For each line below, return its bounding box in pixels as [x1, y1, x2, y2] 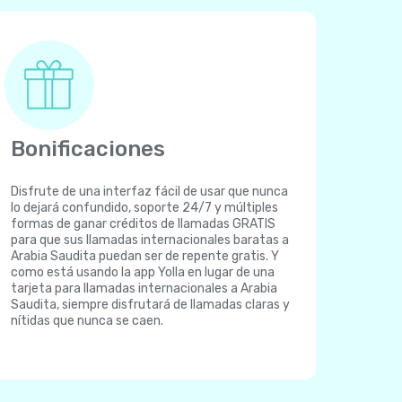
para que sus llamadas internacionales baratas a [11, 232, 289, 248]
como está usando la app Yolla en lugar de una [11, 265, 275, 280]
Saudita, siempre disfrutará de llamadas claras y [11, 297, 290, 312]
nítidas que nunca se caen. [11, 313, 163, 328]
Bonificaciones [11, 136, 165, 162]
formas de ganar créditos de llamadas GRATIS [11, 216, 275, 232]
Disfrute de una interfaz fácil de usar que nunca [11, 184, 288, 199]
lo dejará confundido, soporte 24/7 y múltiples [11, 200, 278, 215]
